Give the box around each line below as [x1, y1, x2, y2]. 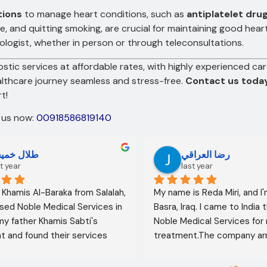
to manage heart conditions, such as [22, 7, 187, 20]
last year [181, 160, 213, 171]
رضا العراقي [181, 148, 230, 161]
